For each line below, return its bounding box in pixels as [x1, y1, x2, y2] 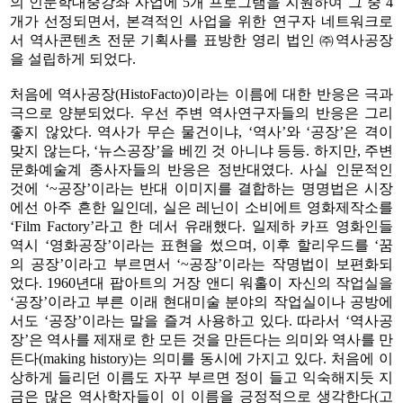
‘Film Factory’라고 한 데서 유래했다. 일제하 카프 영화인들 [10, 218, 393, 234]
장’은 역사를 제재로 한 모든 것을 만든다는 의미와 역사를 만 [10, 331, 393, 347]
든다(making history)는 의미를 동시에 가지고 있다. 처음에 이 [10, 350, 393, 366]
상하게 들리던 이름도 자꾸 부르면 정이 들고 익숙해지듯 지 [10, 369, 393, 385]
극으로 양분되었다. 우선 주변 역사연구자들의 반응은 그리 [10, 104, 393, 121]
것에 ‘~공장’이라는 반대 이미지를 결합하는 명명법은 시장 [10, 180, 393, 196]
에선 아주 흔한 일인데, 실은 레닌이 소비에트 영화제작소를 [10, 199, 393, 215]
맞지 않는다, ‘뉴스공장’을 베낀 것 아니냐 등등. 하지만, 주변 [10, 142, 393, 158]
